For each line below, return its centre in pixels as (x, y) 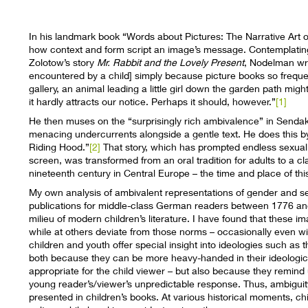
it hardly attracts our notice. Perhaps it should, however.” (153, 102)
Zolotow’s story (63, 63)
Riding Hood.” (59, 147)
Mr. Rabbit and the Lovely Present (171, 63)
